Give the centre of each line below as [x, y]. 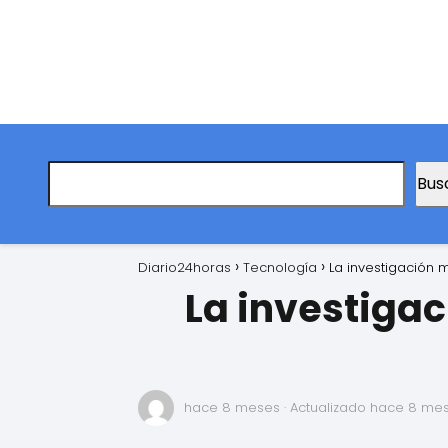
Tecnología [280, 267]
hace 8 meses [232, 407]
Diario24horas [184, 267]
